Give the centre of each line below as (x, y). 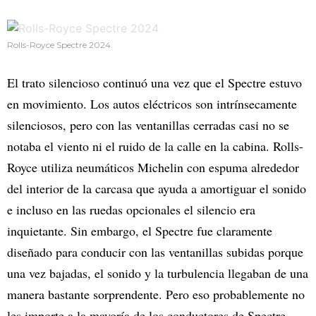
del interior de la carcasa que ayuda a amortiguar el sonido (157, 189)
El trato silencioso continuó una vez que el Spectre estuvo (154, 83)
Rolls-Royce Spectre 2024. (60, 45)
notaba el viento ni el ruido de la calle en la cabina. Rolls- (155, 146)
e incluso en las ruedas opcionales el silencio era (131, 210)
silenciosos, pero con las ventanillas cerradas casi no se (148, 125)
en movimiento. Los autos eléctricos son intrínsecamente (152, 104)
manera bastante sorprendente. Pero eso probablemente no (156, 294)
